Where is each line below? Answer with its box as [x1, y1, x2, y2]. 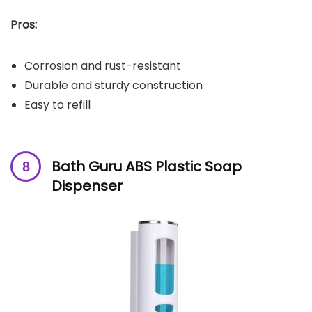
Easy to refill [24, 97, 91, 114]
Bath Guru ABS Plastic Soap [52, 157, 242, 177]
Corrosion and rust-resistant [24, 58, 181, 75]
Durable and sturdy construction [24, 77, 203, 94]
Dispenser [52, 176, 123, 196]
